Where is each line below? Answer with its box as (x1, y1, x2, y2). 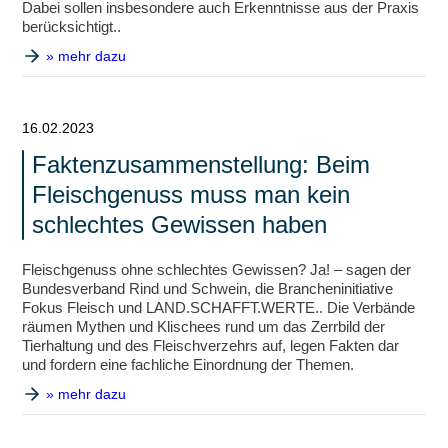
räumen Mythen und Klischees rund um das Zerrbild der (22, 318, 386, 335)
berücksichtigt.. (22, 18, 122, 35)
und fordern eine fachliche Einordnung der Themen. (22, 356, 355, 373)
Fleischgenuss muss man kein (32, 181, 351, 208)
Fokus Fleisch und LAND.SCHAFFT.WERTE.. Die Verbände (22, 299, 416, 316)
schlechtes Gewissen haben (32, 211, 328, 238)
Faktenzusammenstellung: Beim (32, 151, 371, 178)
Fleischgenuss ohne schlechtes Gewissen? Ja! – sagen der (22, 261, 412, 278)
